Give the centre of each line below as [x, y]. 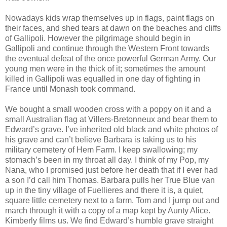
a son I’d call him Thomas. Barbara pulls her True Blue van [110, 180]
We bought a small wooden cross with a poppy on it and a [108, 109]
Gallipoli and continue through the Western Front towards [107, 48]
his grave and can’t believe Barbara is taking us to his [101, 139]
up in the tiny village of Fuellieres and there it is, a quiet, [104, 190]
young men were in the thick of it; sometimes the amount [105, 68]
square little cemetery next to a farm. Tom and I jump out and [112, 200]
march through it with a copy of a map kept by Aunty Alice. [108, 210]
